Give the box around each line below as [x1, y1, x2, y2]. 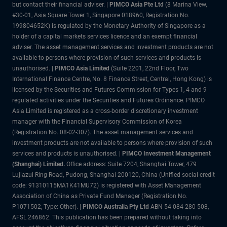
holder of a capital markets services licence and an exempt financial [12, 32, 197, 40]
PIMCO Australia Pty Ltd [83, 203, 150, 210]
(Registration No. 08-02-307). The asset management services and [12, 128, 193, 136]
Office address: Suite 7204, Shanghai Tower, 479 [65, 160, 197, 168]
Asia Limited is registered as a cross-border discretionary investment [12, 107, 198, 115]
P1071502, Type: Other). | [12, 203, 83, 210]
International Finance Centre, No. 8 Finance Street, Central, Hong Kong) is [12, 75, 212, 83]
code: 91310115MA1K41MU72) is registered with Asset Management [12, 181, 201, 189]
